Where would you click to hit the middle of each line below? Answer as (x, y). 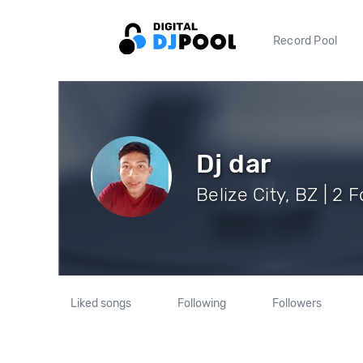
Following (201, 303)
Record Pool (305, 41)
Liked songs (101, 303)
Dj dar (234, 163)
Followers (297, 303)
